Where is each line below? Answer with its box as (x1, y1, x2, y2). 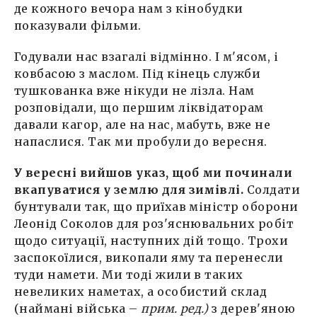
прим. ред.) (141, 301, 212, 316)
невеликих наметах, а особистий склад (14, 284, 267, 299)
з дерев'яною (211, 301, 296, 316)
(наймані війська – (14, 301, 142, 316)
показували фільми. (14, 18, 142, 33)
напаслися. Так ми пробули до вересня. (14, 134, 267, 149)
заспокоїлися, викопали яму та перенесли (14, 250, 284, 265)
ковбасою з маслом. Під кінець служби (14, 66, 261, 81)
